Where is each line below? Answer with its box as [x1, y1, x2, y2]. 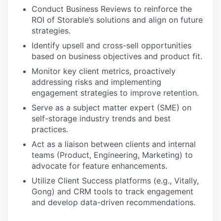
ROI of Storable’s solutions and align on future [32, 15, 203, 25]
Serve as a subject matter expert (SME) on [32, 103, 191, 113]
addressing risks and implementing [32, 77, 161, 87]
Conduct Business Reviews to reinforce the [32, 4, 192, 14]
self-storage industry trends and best [32, 113, 171, 124]
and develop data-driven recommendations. [32, 197, 195, 208]
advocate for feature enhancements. [32, 161, 167, 171]
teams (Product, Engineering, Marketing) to [32, 150, 193, 160]
